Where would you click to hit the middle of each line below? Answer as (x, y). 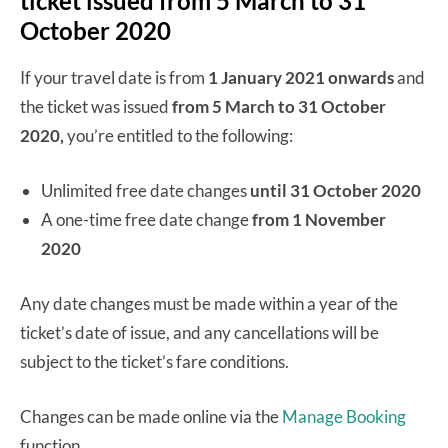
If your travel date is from (114, 78)
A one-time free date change (146, 220)
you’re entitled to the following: (180, 136)
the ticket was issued (96, 107)
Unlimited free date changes (145, 191)
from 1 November (319, 220)
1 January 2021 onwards (301, 78)
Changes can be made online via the (151, 417)
